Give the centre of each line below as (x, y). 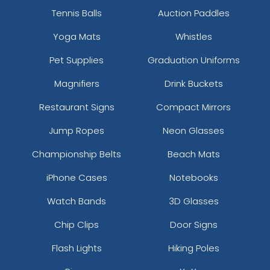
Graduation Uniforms (193, 60)
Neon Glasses (193, 130)
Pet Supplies (77, 60)
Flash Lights (77, 248)
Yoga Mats (77, 36)
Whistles (193, 36)
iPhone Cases (77, 177)
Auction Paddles (193, 13)
